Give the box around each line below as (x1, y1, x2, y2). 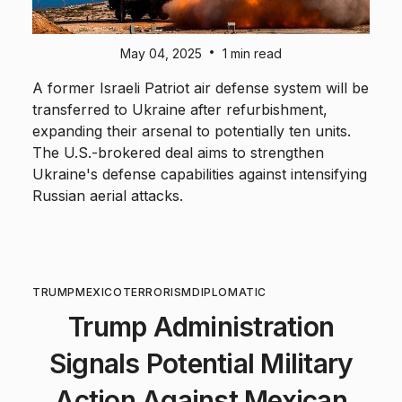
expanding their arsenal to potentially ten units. (32, 122, 351, 141)
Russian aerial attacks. (32, 187, 183, 205)
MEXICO (75, 285, 123, 300)
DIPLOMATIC (192, 285, 267, 300)
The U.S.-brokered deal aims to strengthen (32, 144, 324, 162)
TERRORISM (122, 285, 193, 300)
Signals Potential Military (48, 347, 354, 380)
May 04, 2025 (120, 46, 202, 62)
